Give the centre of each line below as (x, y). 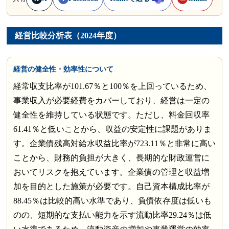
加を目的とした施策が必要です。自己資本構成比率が (111, 186)
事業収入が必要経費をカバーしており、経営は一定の (111, 100)
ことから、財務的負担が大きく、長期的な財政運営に (111, 157)
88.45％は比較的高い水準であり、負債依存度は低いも (112, 200)
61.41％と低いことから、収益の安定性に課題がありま (112, 129)
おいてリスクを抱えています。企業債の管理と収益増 (111, 172)
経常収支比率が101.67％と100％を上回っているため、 (112, 86)
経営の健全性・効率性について (63, 69)
